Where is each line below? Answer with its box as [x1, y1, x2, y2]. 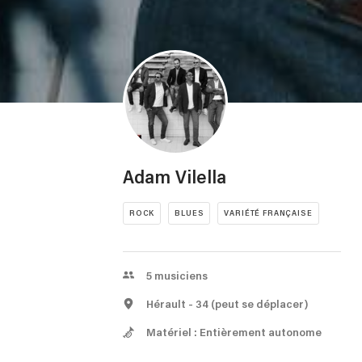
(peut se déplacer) [211, 298, 308, 310]
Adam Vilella [123, 168, 226, 187]
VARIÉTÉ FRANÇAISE [224, 208, 313, 217]
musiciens [154, 270, 208, 282]
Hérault [146, 298, 188, 310]
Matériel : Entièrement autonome [146, 326, 322, 339]
